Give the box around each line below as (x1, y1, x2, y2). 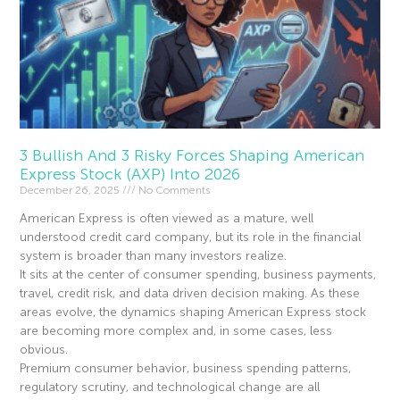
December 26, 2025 (20, 184, 123, 197)
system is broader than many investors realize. (20, 249, 287, 263)
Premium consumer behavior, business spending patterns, (20, 362, 352, 376)
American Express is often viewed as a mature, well (20, 212, 314, 226)
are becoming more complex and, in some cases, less (20, 324, 333, 338)
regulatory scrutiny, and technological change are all (20, 380, 321, 395)
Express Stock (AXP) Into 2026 (20, 165, 241, 184)
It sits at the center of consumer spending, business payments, (20, 268, 377, 282)
